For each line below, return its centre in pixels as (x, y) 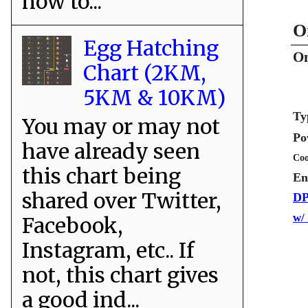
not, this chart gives (120, 275)
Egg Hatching (151, 48)
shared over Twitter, (122, 200)
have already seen (111, 151)
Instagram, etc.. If (108, 250)
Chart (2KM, (145, 73)
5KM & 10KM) (154, 97)
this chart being (101, 176)
